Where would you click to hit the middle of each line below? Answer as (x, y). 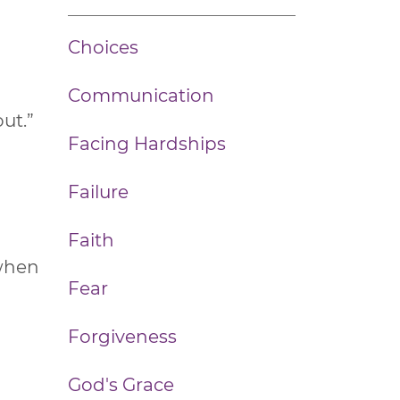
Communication (141, 96)
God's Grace (121, 385)
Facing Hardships (147, 144)
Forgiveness (122, 337)
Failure (98, 192)
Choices (103, 47)
